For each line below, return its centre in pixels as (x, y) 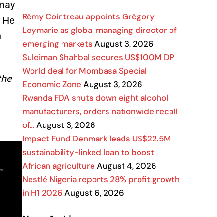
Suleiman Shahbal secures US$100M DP (98, 57)
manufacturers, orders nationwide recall (100, 111)
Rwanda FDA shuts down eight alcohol (95, 98)
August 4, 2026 (126, 166)
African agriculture (59, 166)
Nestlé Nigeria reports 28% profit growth (101, 179)
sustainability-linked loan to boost (88, 152)
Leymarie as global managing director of (100, 30)
